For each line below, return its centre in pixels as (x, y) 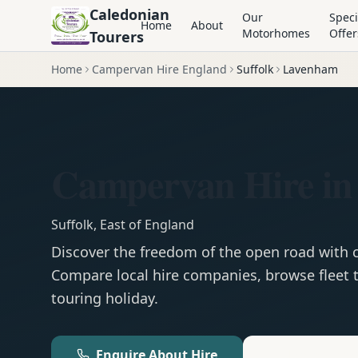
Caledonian (129, 14)
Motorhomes (276, 33)
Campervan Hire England (159, 69)
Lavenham (310, 69)
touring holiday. (105, 298)
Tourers (117, 37)
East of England (147, 225)
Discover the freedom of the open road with (202, 252)
